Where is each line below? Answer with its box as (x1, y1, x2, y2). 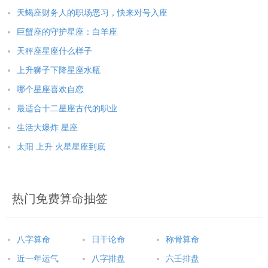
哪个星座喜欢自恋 (17, 85, 84, 95)
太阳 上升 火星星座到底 (17, 142, 105, 152)
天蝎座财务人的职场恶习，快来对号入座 (17, 8, 167, 18)
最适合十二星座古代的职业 (17, 104, 117, 114)
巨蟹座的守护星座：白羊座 (17, 28, 117, 37)
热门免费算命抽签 (12, 192, 108, 206)
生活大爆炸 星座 (17, 123, 78, 133)
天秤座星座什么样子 (17, 47, 92, 56)
